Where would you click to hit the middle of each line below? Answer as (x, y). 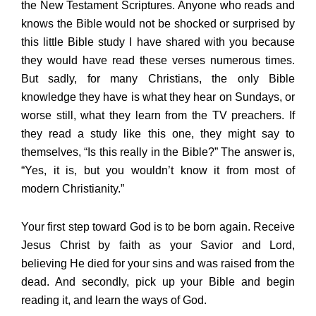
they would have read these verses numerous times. (158, 61)
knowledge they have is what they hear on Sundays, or (158, 97)
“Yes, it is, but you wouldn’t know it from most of (158, 171)
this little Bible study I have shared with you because (158, 42)
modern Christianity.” (73, 189)
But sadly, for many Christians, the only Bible (158, 79)
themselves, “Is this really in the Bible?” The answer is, (158, 152)
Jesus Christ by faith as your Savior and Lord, (158, 245)
